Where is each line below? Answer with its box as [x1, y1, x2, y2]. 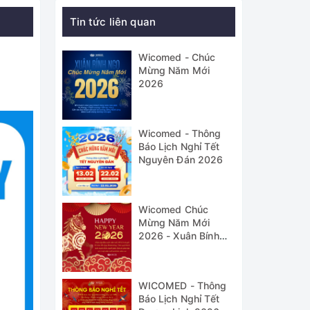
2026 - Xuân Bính [138, 230, 219, 241]
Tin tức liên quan [69, 15, 156, 28]
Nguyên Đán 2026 [138, 154, 224, 165]
